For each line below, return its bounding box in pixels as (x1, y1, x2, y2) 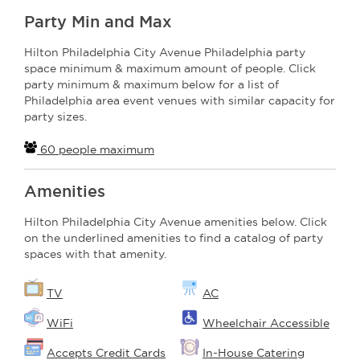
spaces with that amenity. (24, 247, 166, 260)
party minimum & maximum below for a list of (24, 77, 279, 91)
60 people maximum (37, 142, 154, 156)
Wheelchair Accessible (202, 316, 329, 329)
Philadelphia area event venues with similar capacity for (24, 93, 335, 107)
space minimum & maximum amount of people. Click (24, 61, 316, 75)
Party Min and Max (24, 12, 172, 31)
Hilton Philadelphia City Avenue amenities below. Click (24, 215, 327, 228)
